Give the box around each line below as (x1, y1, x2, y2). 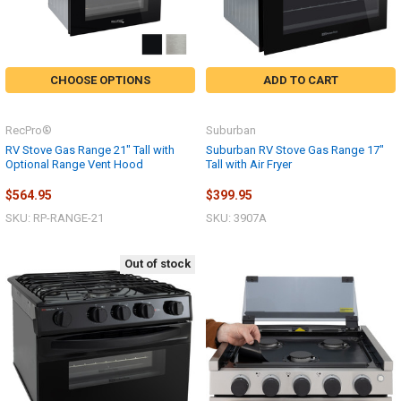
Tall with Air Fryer (206, 157, 292, 171)
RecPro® (5, 123, 52, 137)
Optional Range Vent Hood (5, 157, 143, 171)
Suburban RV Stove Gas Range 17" (206, 142, 384, 157)
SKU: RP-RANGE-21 (5, 211, 104, 226)
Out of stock (124, 257, 191, 271)
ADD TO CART (263, 73, 338, 87)
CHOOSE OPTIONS (50, 73, 150, 87)
